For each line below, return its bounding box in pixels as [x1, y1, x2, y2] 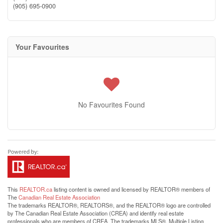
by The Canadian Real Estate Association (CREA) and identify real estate [7, 209, 184, 217]
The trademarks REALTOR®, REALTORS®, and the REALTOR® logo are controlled [7, 201, 211, 209]
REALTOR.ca [19, 185, 52, 193]
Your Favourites [15, 42, 69, 52]
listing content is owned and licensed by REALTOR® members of [52, 185, 210, 193]
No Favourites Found [78, 100, 145, 110]
